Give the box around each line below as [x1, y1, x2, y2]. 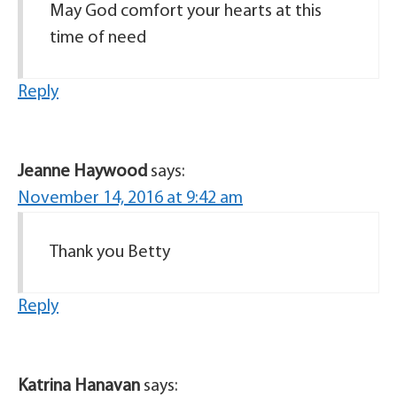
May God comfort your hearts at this [50, 3, 322, 20]
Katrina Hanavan [18, 378, 140, 395]
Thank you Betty [50, 244, 170, 261]
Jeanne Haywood [18, 163, 147, 181]
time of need [50, 29, 146, 47]
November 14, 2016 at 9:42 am [18, 190, 243, 207]
